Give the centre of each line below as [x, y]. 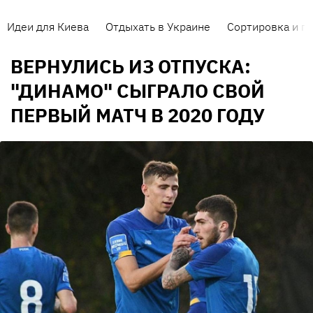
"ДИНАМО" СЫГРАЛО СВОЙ [138, 91]
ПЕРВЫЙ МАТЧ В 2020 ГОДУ [138, 115]
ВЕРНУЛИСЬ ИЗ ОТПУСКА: [131, 66]
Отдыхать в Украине [158, 27]
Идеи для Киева [48, 27]
